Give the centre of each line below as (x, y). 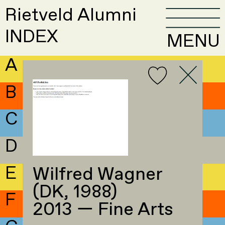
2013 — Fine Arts (103, 210)
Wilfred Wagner (97, 175)
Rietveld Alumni (71, 16)
